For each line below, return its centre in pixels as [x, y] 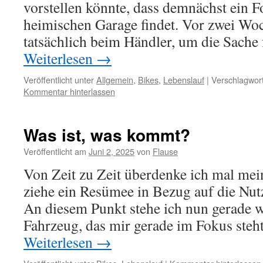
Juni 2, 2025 [112, 151]
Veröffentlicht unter [59, 80]
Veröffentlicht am [55, 151]
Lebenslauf [184, 80]
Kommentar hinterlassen [69, 91]
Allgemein [115, 80]
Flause [165, 151]
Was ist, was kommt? [107, 135]
